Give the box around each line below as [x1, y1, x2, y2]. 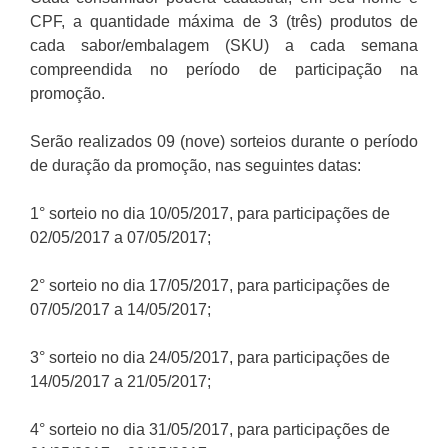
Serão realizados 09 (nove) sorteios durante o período [30, 133, 418, 151]
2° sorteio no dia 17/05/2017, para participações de [30, 277, 390, 295]
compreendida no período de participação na [30, 61, 418, 79]
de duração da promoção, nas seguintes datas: [30, 157, 361, 175]
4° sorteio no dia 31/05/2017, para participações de [30, 421, 390, 439]
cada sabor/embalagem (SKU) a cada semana [30, 37, 418, 55]
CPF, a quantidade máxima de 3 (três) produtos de [30, 13, 418, 31]
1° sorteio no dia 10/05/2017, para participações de [30, 205, 390, 223]
